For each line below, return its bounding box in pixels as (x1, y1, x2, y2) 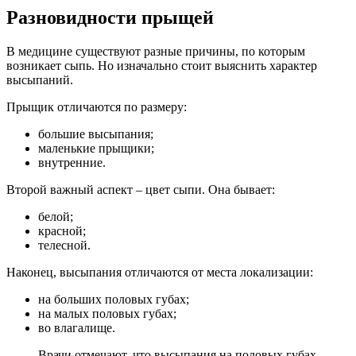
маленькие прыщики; (38, 141, 154, 155)
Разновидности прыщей (6, 6, 214, 28)
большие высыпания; (38, 126, 153, 141)
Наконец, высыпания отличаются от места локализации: (6, 265, 313, 279)
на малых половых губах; (38, 306, 176, 320)
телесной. (38, 238, 91, 252)
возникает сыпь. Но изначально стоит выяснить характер (6, 58, 317, 72)
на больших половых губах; (38, 292, 189, 306)
